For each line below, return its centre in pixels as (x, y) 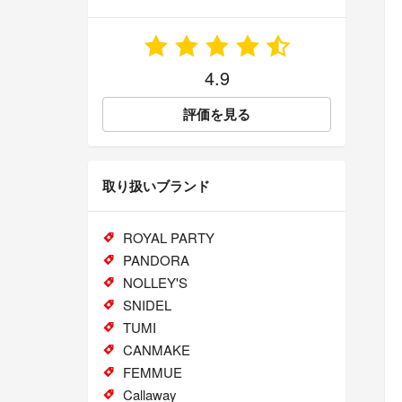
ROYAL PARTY (168, 238)
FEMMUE (152, 372)
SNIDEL (147, 305)
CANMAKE (156, 350)
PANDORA (156, 260)
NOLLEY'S (155, 283)
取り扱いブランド (156, 186)
